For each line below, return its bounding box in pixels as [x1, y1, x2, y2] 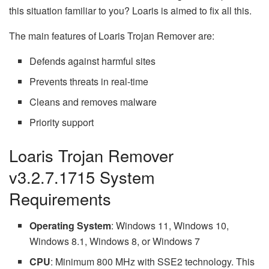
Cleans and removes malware [29, 95, 157, 109]
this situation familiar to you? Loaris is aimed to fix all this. [9, 4, 252, 18]
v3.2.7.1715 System [9, 165, 155, 189]
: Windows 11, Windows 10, [111, 218, 229, 232]
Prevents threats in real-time [29, 74, 149, 89]
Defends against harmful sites [29, 54, 156, 68]
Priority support [29, 115, 94, 130]
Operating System [29, 218, 112, 232]
